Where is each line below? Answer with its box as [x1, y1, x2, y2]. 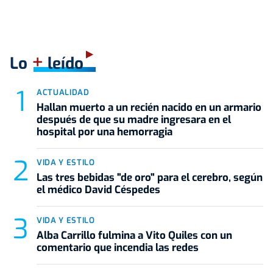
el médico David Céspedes [37, 182, 160, 197]
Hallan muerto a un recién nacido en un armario [37, 100, 261, 115]
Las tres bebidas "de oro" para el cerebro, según [37, 170, 263, 185]
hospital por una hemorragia [37, 124, 172, 139]
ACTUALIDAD [37, 87, 90, 97]
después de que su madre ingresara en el [37, 112, 231, 127]
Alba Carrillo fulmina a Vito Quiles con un [37, 228, 232, 243]
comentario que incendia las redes [37, 240, 199, 255]
